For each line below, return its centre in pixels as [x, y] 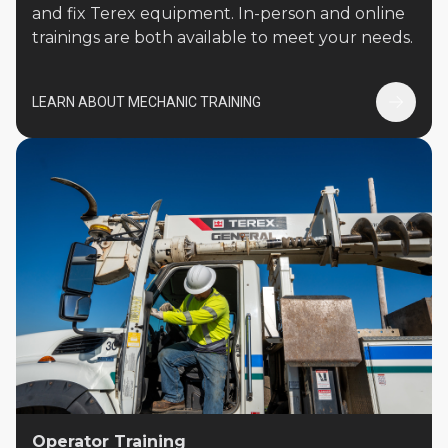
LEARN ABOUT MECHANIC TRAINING [146, 101]
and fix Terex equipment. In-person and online [218, 13]
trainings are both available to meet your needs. [222, 37]
